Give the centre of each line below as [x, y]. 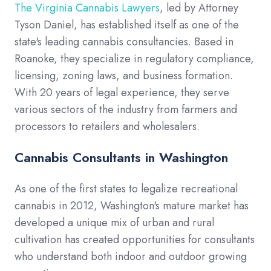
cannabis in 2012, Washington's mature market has [132, 206]
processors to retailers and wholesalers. [107, 127]
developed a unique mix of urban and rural [114, 223]
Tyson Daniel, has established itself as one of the [127, 25]
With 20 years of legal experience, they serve [122, 93]
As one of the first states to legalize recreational [126, 189]
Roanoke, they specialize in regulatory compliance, [134, 59]
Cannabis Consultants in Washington [121, 158]
